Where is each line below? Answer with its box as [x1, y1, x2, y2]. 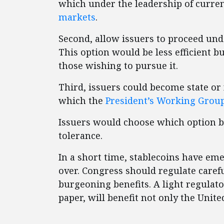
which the [58, 94, 105, 107]
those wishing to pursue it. [58, 59, 178, 72]
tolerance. [58, 129, 102, 142]
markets [58, 11, 95, 23]
